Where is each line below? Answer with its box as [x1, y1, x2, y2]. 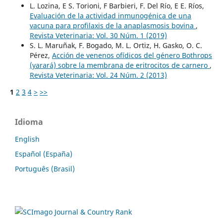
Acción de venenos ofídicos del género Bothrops [52, 50, 212, 60]
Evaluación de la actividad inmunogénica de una [29, 10, 191, 20]
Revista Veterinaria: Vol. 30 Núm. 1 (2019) [29, 30, 167, 40]
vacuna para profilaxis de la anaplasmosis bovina [29, 20, 196, 30]
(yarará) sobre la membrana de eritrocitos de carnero [29, 60, 210, 70]
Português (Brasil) [15, 164, 75, 173]
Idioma [15, 116, 43, 127]
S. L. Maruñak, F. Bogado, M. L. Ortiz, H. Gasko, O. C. [29, 40, 202, 50]
